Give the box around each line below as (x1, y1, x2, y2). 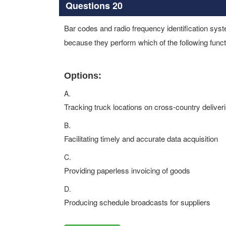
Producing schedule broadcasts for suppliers (64, 197, 210, 207)
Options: (64, 71, 101, 81)
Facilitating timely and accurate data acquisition (64, 133, 218, 144)
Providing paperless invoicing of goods (64, 165, 190, 176)
